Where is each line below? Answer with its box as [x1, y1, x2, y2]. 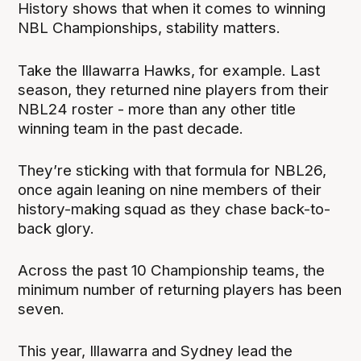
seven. [18, 299, 65, 318]
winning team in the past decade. [18, 118, 244, 138]
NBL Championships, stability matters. [18, 19, 281, 38]
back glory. [18, 218, 95, 238]
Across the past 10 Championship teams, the [18, 260, 326, 280]
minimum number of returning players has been [18, 280, 342, 299]
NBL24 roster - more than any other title [18, 99, 297, 118]
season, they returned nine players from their [18, 80, 330, 99]
